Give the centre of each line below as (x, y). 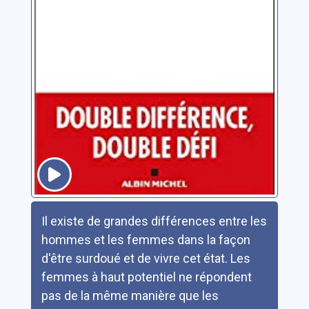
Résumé (53, 210)
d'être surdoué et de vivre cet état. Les (146, 258)
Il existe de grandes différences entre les (154, 221)
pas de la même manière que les (130, 295)
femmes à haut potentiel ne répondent (146, 277)
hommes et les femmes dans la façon (146, 239)
